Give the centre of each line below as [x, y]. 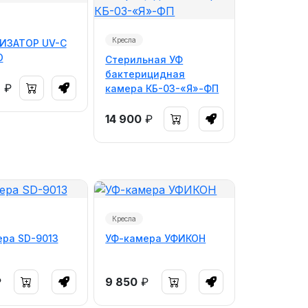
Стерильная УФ [144, 59]
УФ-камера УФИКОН [156, 238]
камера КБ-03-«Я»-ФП [162, 88]
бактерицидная [145, 74]
